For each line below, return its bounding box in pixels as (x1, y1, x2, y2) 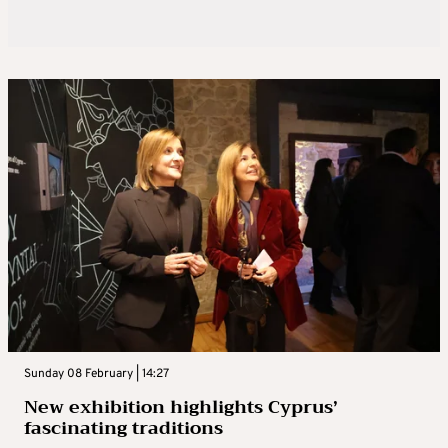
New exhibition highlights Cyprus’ (24, 391, 338, 424)
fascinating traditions (24, 412, 223, 445)
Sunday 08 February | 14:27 (24, 366, 169, 383)
